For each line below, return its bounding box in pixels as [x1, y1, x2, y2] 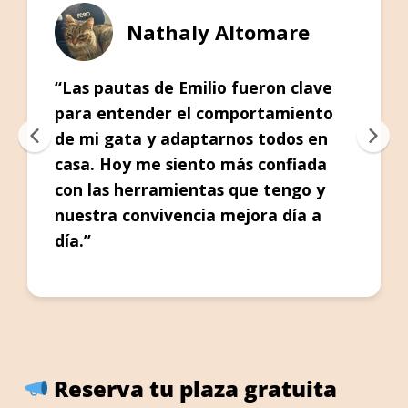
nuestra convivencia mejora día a [55, 204, 321, 227]
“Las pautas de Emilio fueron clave [55, 76, 332, 99]
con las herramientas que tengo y [55, 178, 325, 201]
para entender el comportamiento [55, 102, 333, 125]
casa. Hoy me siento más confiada [55, 153, 327, 176]
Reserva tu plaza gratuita [48, 372, 338, 403]
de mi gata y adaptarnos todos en [55, 127, 328, 150]
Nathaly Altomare [127, 18, 310, 46]
